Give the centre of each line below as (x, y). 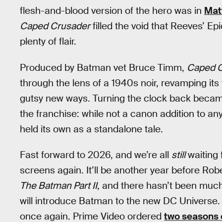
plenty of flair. (48, 41)
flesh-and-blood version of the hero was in (112, 11)
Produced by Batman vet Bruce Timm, (103, 67)
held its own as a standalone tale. (91, 129)
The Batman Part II (58, 186)
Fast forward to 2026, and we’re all (96, 155)
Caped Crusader (55, 26)
